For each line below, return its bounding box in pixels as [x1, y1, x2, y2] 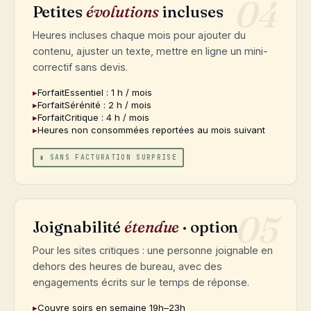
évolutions [85, 2, 159, 22]
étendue [124, 217, 180, 237]
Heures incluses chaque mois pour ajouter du [32, 28, 246, 41]
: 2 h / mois [100, 99, 151, 110]
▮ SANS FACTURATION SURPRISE [39, 153, 178, 162]
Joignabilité [32, 217, 125, 237]
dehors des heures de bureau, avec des [32, 260, 222, 273]
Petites [32, 2, 86, 22]
